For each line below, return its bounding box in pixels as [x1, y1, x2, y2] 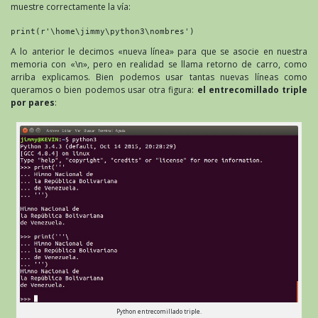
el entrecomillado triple [197, 84, 308, 97]
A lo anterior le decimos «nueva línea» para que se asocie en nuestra [11, 45, 307, 58]
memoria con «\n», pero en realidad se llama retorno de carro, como [11, 58, 307, 71]
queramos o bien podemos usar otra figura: [11, 84, 197, 97]
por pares [11, 97, 55, 109]
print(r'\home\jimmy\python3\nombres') [11, 27, 194, 36]
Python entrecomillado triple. [116, 307, 202, 316]
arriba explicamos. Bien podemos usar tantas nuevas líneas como [11, 71, 307, 84]
